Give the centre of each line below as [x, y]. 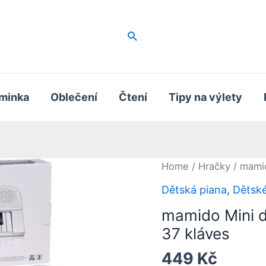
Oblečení [74, 97]
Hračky [214, 166]
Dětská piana [194, 189]
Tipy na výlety [206, 97]
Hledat [143, 35]
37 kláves [196, 233]
